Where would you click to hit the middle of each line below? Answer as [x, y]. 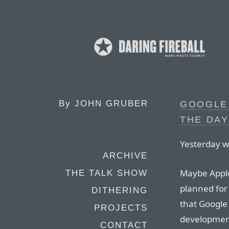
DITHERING [120, 190]
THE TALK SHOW [107, 173]
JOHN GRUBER [111, 104]
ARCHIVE [125, 156]
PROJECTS [121, 208]
